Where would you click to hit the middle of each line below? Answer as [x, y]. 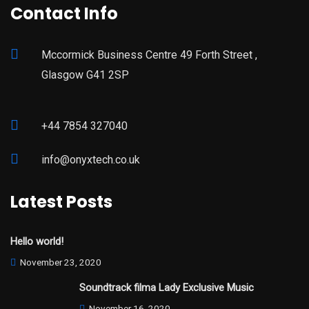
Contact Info [64, 14]
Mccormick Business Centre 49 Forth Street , [149, 55]
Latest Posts [61, 202]
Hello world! [37, 242]
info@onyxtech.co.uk [91, 160]
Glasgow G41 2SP [85, 75]
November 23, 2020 [60, 262]
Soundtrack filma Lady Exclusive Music [167, 288]
